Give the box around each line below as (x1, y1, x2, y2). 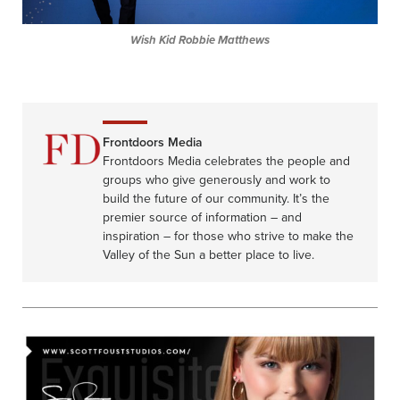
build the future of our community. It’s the (103, 189, 329, 208)
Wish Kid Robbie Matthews (130, 33, 270, 48)
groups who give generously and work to (103, 171, 330, 189)
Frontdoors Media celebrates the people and (103, 152, 350, 171)
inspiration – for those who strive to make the (103, 227, 354, 246)
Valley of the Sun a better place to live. (103, 246, 314, 264)
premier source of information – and (103, 208, 302, 227)
